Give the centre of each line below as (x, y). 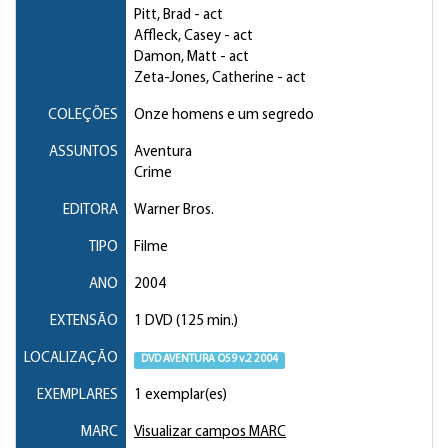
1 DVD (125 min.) (186, 322)
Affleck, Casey (177, 37)
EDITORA (90, 211)
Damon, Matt (175, 58)
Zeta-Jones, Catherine (204, 79)
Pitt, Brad (162, 16)
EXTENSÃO (84, 322)
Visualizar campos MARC (210, 433)
